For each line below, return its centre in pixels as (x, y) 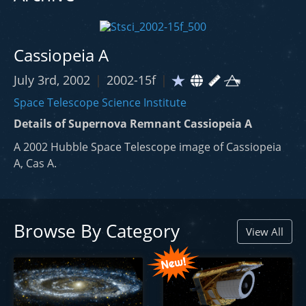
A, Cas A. (35, 164)
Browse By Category (97, 231)
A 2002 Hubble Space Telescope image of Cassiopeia (148, 147)
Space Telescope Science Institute (100, 103)
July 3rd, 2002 (54, 80)
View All (264, 232)
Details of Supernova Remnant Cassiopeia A (133, 124)
